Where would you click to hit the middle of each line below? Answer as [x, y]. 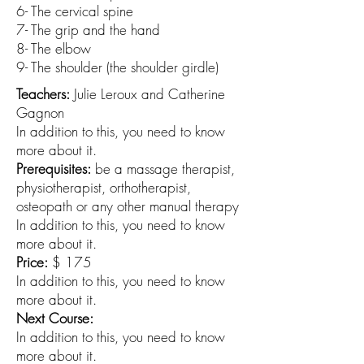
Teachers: [43, 94]
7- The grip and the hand [88, 30]
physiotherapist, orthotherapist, [104, 187]
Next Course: [55, 318]
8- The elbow [54, 48]
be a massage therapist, [163, 169]
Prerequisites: [54, 169]
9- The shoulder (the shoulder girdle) [117, 67]
